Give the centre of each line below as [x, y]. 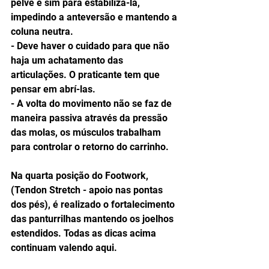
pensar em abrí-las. [54, 89]
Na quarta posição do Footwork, [81, 176]
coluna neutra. [43, 32]
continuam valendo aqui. [65, 248]
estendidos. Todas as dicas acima [85, 233]
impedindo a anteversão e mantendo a [95, 17]
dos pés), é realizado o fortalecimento [94, 204]
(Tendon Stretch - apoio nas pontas [88, 190]
